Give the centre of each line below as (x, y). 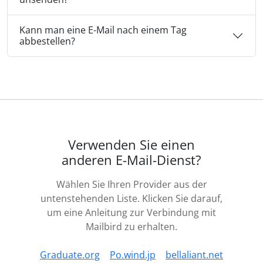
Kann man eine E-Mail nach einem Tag (103, 30)
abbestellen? (47, 41)
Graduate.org (70, 255)
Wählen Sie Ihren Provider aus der (131, 185)
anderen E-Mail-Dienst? (131, 160)
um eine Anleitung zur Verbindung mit (131, 213)
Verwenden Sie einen (131, 145)
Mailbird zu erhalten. (131, 227)
